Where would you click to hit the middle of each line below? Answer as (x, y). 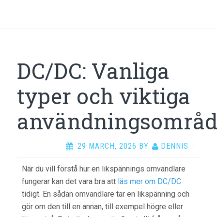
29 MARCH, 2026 (107, 146)
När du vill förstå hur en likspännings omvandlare (104, 169)
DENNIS (175, 146)
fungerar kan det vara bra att (70, 181)
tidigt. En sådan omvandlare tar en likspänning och (106, 194)
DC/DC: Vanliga (93, 71)
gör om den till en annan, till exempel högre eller (102, 207)
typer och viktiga (104, 96)
